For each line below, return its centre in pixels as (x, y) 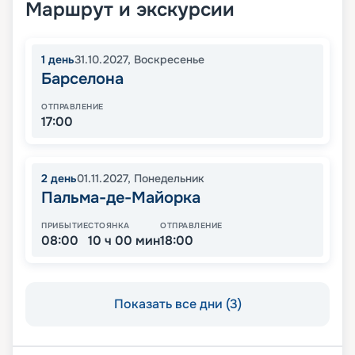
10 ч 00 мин (124, 241)
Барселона (82, 79)
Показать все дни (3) (177, 304)
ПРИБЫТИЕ (65, 226)
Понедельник (169, 179)
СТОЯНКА (109, 226)
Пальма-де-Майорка (121, 198)
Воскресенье (169, 60)
